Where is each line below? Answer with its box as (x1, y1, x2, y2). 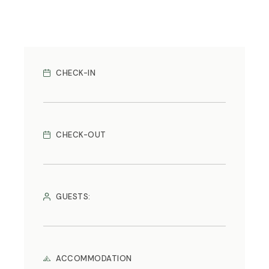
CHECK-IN (56, 68, 96, 79)
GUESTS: (56, 192, 91, 202)
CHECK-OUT (56, 130, 106, 141)
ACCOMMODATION (56, 253, 132, 264)
